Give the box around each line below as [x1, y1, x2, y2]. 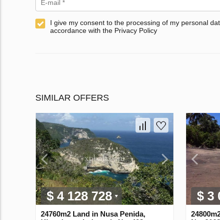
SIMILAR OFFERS [35, 93, 109, 103]
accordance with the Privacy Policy [50, 27, 157, 35]
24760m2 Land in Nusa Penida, [41, 209, 145, 218]
